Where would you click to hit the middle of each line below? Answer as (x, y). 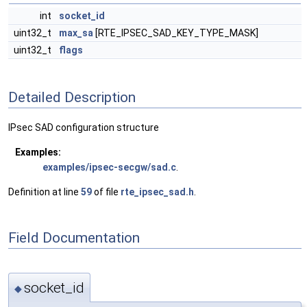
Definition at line (45, 192)
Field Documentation (74, 237)
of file (106, 192)
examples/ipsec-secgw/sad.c (109, 168)
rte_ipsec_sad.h (157, 192)
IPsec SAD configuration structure (84, 128)
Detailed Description (72, 97)
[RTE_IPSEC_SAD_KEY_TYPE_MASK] (176, 33)
